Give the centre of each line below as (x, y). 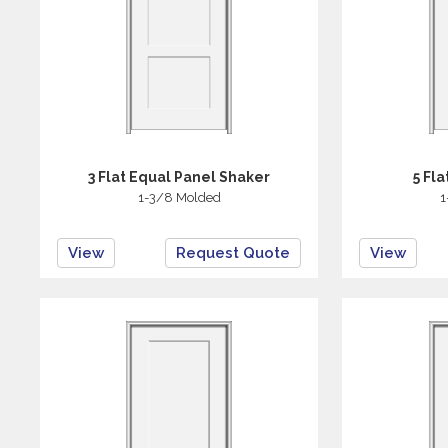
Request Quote (233, 253)
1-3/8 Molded (179, 197)
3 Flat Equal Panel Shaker (179, 177)
